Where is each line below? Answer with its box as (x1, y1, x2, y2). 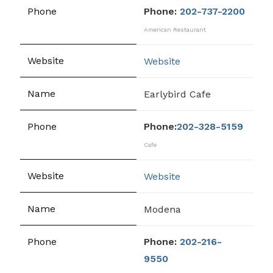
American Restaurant (144, 26, 206, 33)
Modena (144, 203, 181, 215)
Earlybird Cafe (144, 88, 211, 100)
